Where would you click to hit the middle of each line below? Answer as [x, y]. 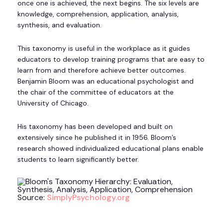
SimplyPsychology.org [88, 197]
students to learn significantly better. [79, 160]
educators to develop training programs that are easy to [111, 59]
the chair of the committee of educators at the [96, 92]
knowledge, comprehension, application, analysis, [98, 14]
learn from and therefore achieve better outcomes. [102, 70]
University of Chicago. [53, 103]
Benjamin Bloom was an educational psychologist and [106, 81]
